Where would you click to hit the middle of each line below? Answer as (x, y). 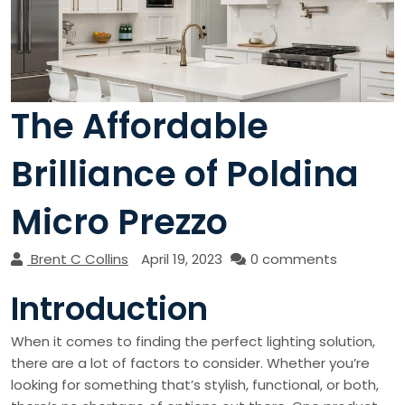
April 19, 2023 (182, 259)
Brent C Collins (80, 259)
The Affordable (140, 127)
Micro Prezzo (119, 222)
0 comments (294, 259)
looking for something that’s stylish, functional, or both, (195, 385)
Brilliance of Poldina (185, 174)
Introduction (109, 309)
